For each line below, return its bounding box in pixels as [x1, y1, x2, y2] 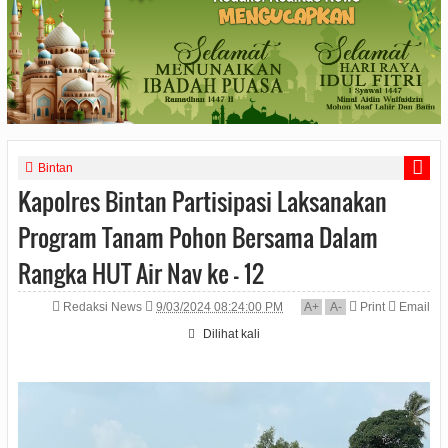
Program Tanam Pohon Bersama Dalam [17, 218, 378, 255]
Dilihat [199, 326, 241, 341]
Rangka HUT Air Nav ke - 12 [17, 254, 264, 291]
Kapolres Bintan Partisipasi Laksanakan [17, 182, 387, 219]
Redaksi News [63, 299, 143, 314]
